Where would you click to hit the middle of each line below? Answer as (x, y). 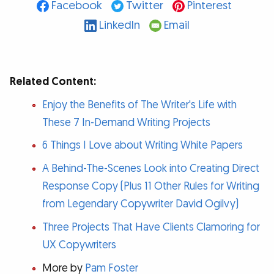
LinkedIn (120, 25)
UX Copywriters (79, 245)
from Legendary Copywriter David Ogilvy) (140, 204)
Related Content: (53, 81)
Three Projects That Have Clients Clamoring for (151, 228)
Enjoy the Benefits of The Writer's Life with (139, 105)
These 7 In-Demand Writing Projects (126, 122)
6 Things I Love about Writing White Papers (142, 146)
